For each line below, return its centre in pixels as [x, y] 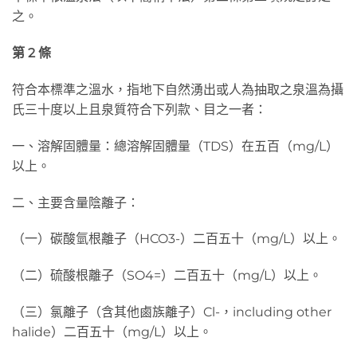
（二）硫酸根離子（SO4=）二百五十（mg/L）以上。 [167, 276]
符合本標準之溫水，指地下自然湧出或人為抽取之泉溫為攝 [178, 89]
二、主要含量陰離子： [76, 202]
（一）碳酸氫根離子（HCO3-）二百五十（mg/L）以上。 [177, 239]
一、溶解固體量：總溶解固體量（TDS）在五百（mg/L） [175, 146]
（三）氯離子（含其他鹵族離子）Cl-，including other [172, 312]
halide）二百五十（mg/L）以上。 [112, 331]
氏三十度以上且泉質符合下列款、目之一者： [139, 109]
